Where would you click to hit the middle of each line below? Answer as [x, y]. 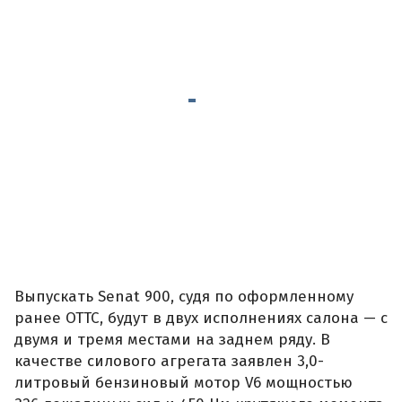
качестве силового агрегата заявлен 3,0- [169, 361]
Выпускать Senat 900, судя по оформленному [184, 296]
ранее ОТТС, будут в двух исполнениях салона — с [201, 318]
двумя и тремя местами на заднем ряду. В [172, 339]
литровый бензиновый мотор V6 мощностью [184, 382]
